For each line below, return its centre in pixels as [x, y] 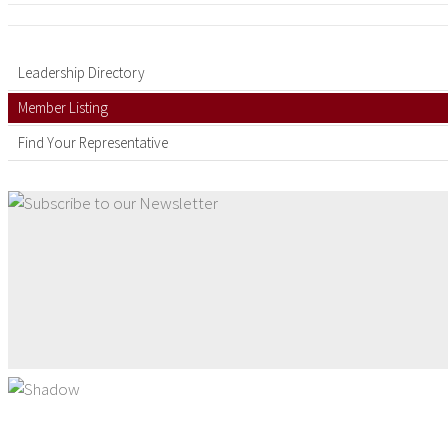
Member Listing [63, 107]
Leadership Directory [81, 72]
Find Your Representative [93, 142]
